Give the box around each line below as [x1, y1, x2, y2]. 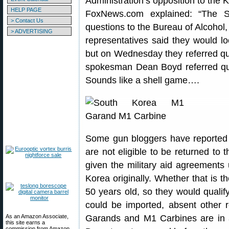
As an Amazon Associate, [6, 213, 68, 219]
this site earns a [6, 219, 45, 225]
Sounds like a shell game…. [85, 75, 199, 85]
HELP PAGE [11, 7, 41, 13]
